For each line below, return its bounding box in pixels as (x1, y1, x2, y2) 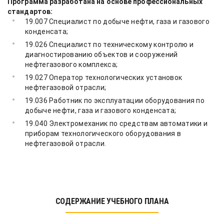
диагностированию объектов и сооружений (25, 50, 178, 58)
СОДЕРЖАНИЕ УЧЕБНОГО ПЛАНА (55, 196, 169, 206)
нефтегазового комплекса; (25, 60, 118, 68)
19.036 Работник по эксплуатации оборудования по (25, 96, 205, 104)
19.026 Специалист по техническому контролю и (25, 40, 194, 48)
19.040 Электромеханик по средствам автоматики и (25, 119, 208, 127)
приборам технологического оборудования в (25, 129, 181, 137)
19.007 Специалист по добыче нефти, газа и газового (25, 17, 209, 25)
